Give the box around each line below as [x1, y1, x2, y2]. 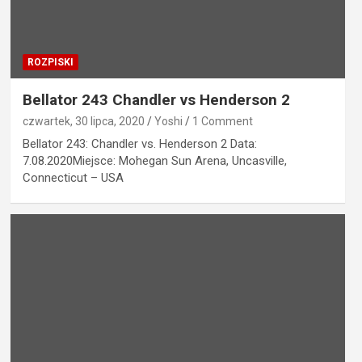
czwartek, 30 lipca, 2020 [22, 114, 145, 128]
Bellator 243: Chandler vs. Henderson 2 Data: [22, 136, 257, 151]
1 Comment [192, 114, 253, 128]
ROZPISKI [27, 56, 74, 68]
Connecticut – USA [22, 170, 124, 185]
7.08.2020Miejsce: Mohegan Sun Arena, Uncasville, [22, 153, 287, 168]
